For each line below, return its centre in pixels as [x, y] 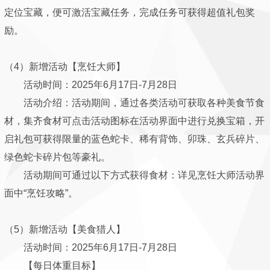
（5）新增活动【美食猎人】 [65, 229]
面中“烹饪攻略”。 [41, 193]
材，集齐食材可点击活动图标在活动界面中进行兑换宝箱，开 [134, 121]
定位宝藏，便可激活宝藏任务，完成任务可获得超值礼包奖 [130, 12]
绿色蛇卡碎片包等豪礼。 [57, 157]
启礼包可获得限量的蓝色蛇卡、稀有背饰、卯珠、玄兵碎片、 [134, 139]
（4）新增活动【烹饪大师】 [65, 67]
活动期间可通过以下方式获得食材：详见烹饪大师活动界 [134, 175]
